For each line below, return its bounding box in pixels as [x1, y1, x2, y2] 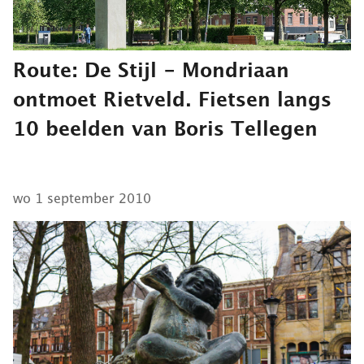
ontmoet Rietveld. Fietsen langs [13, 87, 331, 110]
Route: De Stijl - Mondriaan [13, 58, 289, 81]
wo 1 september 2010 [13, 190, 151, 206]
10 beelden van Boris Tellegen [13, 116, 318, 140]
